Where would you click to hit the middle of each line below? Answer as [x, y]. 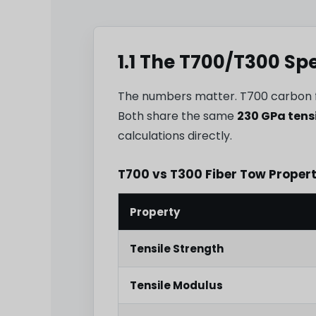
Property [155, 212]
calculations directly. [175, 136]
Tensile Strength [177, 249]
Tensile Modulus [176, 286]
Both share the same [177, 116]
